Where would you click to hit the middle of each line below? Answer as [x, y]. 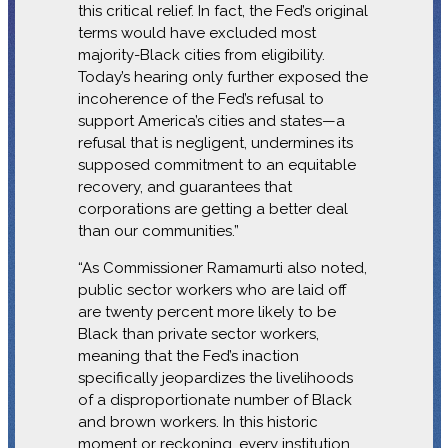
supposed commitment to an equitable [216, 164]
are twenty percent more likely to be [206, 311]
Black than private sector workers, [198, 333]
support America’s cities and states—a [211, 120]
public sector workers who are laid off [212, 289]
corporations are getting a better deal [212, 208]
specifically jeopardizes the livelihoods [215, 377]
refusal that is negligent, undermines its [215, 142]
